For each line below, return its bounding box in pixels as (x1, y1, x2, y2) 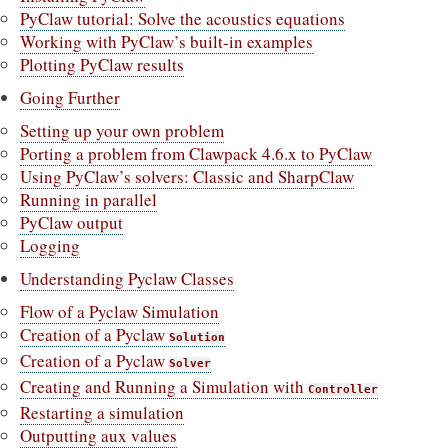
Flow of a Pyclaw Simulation (20, 300, 219, 323)
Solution (169, 331, 225, 344)
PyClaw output (20, 211, 123, 234)
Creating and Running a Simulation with (20, 375, 308, 398)
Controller (308, 383, 378, 396)
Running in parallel (20, 188, 157, 211)
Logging (20, 234, 80, 257)
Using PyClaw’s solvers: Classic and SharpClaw (20, 165, 354, 188)
